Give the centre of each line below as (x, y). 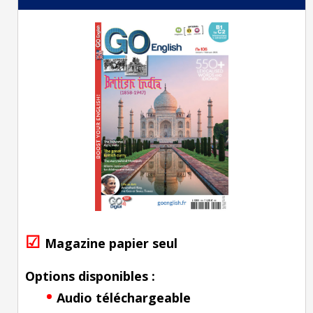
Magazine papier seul (111, 243)
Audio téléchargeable (124, 298)
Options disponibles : (90, 276)
